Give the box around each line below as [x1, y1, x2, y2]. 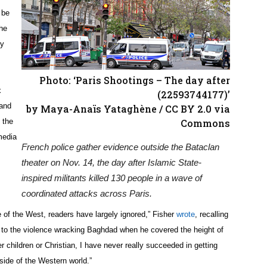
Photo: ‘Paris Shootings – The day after [39, 74, 230, 87]
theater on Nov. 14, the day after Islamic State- [21, 157, 201, 168]
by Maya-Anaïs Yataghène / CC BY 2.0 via [26, 103, 230, 116]
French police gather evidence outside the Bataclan [21, 142, 219, 153]
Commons [181, 117, 230, 130]
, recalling [195, 210, 228, 219]
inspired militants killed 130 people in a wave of [21, 173, 202, 184]
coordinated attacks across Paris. [21, 188, 152, 199]
